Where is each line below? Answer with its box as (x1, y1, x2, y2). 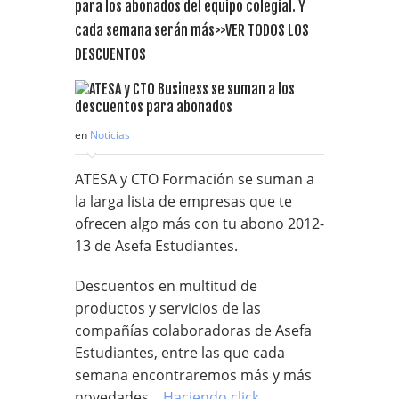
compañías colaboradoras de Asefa (75, 320, 312, 340)
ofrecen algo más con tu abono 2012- (75, 213, 324, 233)
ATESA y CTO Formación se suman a (75, 168, 314, 189)
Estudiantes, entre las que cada (75, 342, 285, 362)
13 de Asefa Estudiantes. (75, 235, 238, 256)
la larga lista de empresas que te (75, 191, 292, 211)
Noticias (90, 126, 130, 142)
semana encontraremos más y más (75, 364, 312, 385)
